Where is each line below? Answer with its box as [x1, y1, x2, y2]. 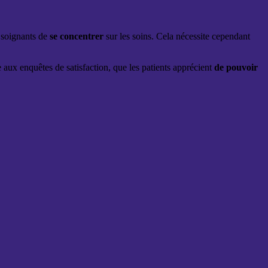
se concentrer [50, 31, 103, 42]
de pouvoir [214, 62, 258, 73]
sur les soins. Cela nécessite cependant [103, 31, 250, 42]
